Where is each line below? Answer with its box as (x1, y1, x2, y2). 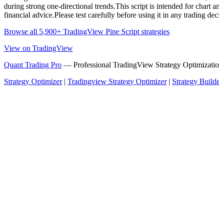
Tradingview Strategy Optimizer (67, 77, 167, 86)
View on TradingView (4, 44, 73, 53)
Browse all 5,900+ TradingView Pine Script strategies (4, 27, 170, 36)
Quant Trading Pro (4, 61, 62, 69)
